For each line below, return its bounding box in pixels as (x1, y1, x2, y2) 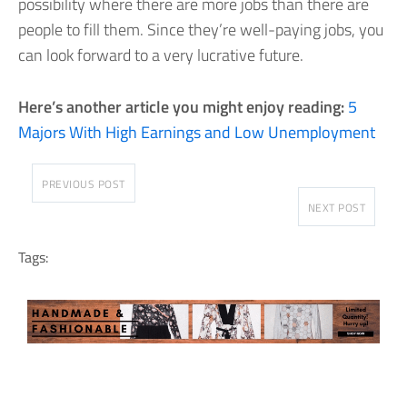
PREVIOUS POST (42, 174, 125, 193)
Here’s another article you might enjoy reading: (18, 94, 344, 119)
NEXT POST (307, 198, 365, 216)
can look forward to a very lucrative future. (18, 42, 303, 67)
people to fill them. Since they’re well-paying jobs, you (18, 16, 383, 42)
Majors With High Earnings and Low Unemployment (18, 119, 375, 144)
